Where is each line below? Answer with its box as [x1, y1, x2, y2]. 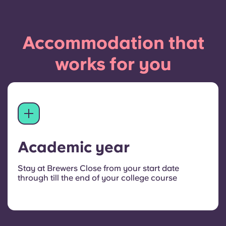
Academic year [18, 138, 130, 156]
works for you [54, 53, 172, 74]
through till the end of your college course [18, 173, 177, 183]
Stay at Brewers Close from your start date [18, 163, 179, 173]
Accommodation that [22, 32, 204, 53]
